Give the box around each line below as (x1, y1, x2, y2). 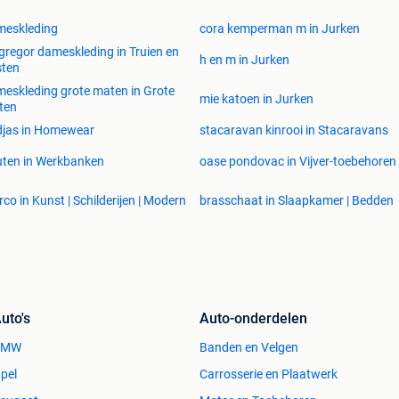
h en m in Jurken (199, 52, 289, 67)
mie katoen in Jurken (199, 91, 313, 106)
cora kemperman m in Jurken (199, 20, 360, 36)
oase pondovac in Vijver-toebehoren (199, 153, 396, 168)
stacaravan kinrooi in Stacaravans (199, 122, 388, 137)
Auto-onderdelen (199, 309, 307, 327)
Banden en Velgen (199, 339, 298, 354)
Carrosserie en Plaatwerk (199, 366, 338, 381)
